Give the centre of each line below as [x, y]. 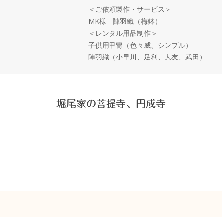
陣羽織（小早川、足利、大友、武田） [147, 57]
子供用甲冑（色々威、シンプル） [140, 45]
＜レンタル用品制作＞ [123, 33]
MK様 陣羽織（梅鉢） [125, 21]
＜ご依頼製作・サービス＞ [130, 9]
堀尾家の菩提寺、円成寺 [111, 103]
